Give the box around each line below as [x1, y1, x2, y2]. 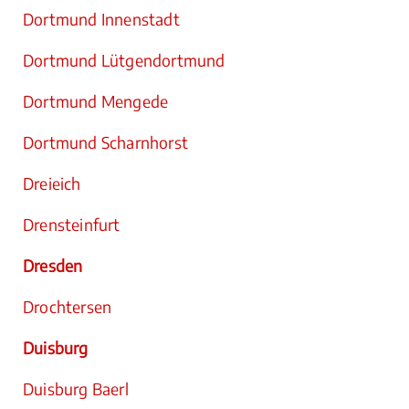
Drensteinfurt [23, 215, 121, 235]
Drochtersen [23, 297, 112, 317]
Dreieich [23, 173, 81, 194]
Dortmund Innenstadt [23, 9, 180, 29]
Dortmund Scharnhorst [23, 132, 188, 152]
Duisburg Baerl [23, 379, 129, 399]
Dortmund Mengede [23, 91, 169, 111]
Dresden [23, 256, 83, 276]
